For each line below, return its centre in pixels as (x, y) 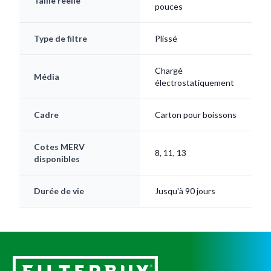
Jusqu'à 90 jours (185, 191)
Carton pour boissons (196, 114)
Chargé (169, 70)
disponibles (57, 158)
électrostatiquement (194, 82)
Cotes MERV (59, 146)
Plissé (166, 38)
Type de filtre (60, 38)
